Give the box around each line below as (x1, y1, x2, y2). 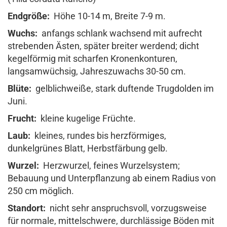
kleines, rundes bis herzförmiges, (30, 130, 166, 141)
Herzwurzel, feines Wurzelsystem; (43, 160, 180, 171)
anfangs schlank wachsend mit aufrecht (37, 28, 202, 39)
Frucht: (8, 113, 39, 124)
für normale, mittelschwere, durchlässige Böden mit (8, 215, 214, 226)
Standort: (8, 203, 48, 213)
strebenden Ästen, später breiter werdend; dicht (8, 41, 199, 51)
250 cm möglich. (8, 185, 78, 196)
